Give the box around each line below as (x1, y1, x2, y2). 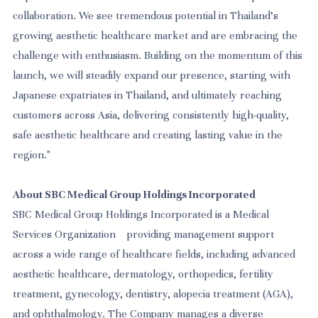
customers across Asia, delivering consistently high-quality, (13, 109, 290, 122)
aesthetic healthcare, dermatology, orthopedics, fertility (13, 268, 274, 281)
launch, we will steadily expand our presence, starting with (13, 69, 291, 82)
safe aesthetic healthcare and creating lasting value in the (13, 128, 283, 142)
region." (13, 148, 51, 162)
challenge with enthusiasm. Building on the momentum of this (13, 49, 303, 62)
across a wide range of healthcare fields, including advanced (13, 248, 296, 261)
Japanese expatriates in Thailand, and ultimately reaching (13, 89, 283, 102)
